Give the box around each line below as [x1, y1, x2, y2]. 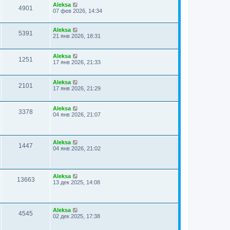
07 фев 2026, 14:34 [53, 8, 102, 14]
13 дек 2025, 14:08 [53, 179, 100, 185]
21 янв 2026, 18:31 [53, 33, 101, 39]
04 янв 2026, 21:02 [53, 145, 101, 151]
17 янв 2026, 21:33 [53, 59, 101, 65]
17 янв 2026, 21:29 [53, 85, 101, 91]
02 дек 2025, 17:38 [53, 213, 100, 219]
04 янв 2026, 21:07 [53, 111, 101, 118]
